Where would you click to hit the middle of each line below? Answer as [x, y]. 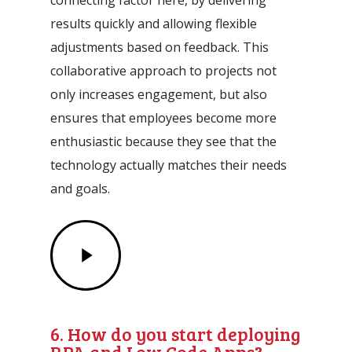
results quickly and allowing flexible [154, 23]
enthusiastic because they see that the [164, 141]
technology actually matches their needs [169, 165]
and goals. [81, 188]
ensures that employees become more [164, 117]
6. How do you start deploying [176, 333]
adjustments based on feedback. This [160, 47]
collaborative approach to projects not [164, 70]
